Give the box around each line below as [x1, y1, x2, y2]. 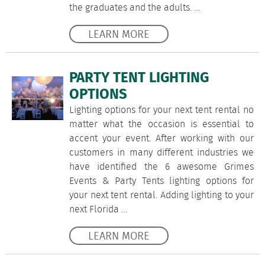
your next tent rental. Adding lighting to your [69, 188, 254, 203]
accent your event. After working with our [69, 131, 254, 146]
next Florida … [69, 202, 127, 217]
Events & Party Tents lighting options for [69, 174, 254, 189]
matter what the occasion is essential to [69, 117, 254, 132]
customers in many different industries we [69, 146, 254, 160]
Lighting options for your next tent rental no [69, 103, 254, 118]
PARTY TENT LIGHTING [69, 67, 209, 89]
